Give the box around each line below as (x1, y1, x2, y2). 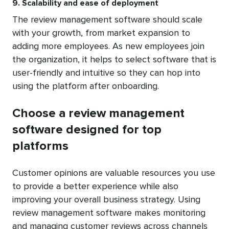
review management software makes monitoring (12, 208, 205, 218)
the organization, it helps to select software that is (12, 55, 216, 64)
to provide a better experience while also (12, 181, 178, 191)
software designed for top (12, 123, 162, 136)
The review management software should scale (12, 15, 202, 25)
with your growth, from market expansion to (12, 28, 190, 38)
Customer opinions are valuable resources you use (12, 168, 215, 178)
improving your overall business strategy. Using (12, 195, 200, 204)
